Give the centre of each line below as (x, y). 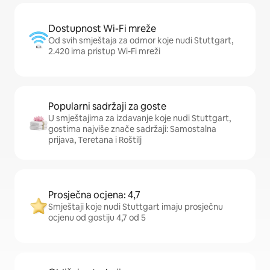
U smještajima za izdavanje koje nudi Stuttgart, (140, 118)
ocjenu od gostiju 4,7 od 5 (97, 218)
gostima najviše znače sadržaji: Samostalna (132, 129)
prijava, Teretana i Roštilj (95, 140)
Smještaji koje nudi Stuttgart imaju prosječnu (136, 207)
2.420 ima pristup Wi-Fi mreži (104, 52)
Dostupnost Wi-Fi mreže (102, 29)
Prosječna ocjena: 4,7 (94, 195)
